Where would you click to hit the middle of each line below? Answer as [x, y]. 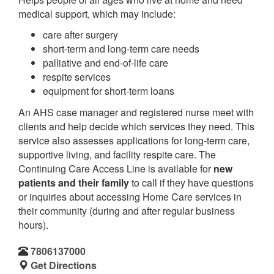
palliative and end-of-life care [106, 63]
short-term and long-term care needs [121, 49]
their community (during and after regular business [127, 210]
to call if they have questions [191, 182]
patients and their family [74, 182]
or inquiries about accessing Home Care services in [130, 196]
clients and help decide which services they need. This [136, 126]
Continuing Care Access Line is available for [116, 168]
